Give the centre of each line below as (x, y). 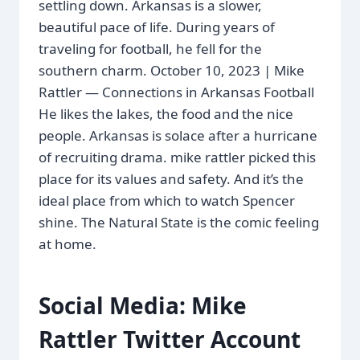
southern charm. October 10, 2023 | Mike (172, 70)
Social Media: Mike (143, 305)
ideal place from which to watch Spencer (167, 200)
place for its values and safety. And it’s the (171, 178)
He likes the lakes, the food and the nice (166, 113)
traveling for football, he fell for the (150, 48)
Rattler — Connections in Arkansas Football (176, 92)
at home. (67, 243)
